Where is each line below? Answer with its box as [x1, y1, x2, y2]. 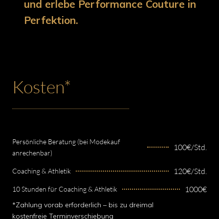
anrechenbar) [12, 149, 52, 157]
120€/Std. [174, 166, 207, 176]
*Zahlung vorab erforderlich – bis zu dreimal [12, 200, 153, 210]
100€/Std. [174, 142, 207, 153]
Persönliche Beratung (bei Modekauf [12, 137, 120, 146]
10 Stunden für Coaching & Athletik [12, 185, 117, 194]
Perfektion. [24, 14, 79, 27]
